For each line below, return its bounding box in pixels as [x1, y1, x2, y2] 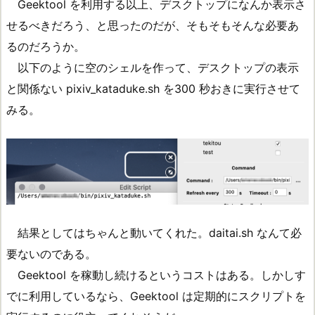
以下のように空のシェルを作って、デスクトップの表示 [6, 60, 299, 75]
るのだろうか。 [6, 39, 85, 53]
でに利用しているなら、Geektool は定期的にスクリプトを [6, 289, 306, 304]
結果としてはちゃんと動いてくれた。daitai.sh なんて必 [18, 226, 302, 240]
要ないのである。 [6, 247, 96, 262]
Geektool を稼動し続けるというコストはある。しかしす [6, 268, 306, 283]
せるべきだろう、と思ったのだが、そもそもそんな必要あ [6, 18, 299, 32]
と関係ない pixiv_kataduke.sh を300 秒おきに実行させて [6, 81, 300, 96]
